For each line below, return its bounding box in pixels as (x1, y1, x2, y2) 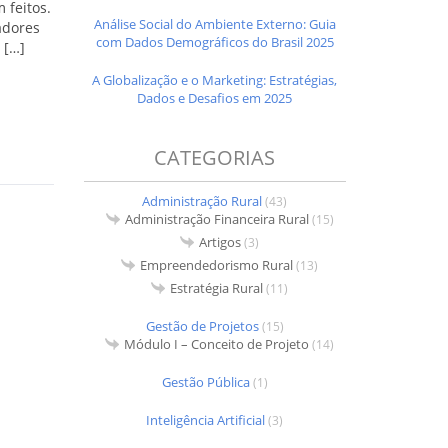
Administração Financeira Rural (124, 209, 309, 228)
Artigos (199, 232, 242, 251)
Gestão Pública (161, 372, 250, 391)
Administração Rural (142, 191, 263, 210)
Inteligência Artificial (146, 410, 266, 429)
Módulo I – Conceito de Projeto (124, 334, 310, 353)
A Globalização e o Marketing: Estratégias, (92, 70, 338, 89)
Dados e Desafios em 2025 (137, 88, 293, 107)
